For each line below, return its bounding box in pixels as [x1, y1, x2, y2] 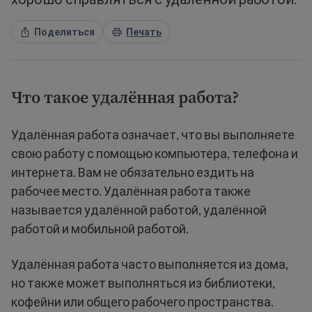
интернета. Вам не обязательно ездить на [11, 164, 254, 180]
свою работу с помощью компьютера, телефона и [11, 146, 298, 161]
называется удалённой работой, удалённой [11, 202, 267, 217]
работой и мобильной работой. [11, 221, 189, 236]
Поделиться [34, 26, 95, 38]
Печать [126, 26, 162, 38]
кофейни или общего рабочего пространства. [11, 294, 274, 309]
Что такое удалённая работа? [11, 86, 239, 109]
